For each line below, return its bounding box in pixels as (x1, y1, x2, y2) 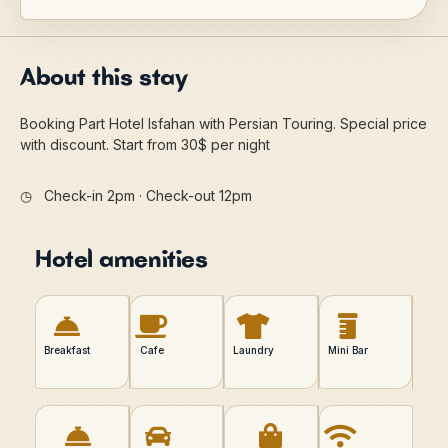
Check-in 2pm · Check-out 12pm (32, 187, 252, 205)
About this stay (20, 62, 188, 92)
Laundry (233, 344, 274, 357)
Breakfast (44, 344, 90, 357)
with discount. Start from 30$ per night (20, 136, 270, 154)
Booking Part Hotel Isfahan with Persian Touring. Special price (20, 115, 427, 133)
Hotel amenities (35, 244, 208, 274)
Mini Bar (327, 344, 368, 357)
